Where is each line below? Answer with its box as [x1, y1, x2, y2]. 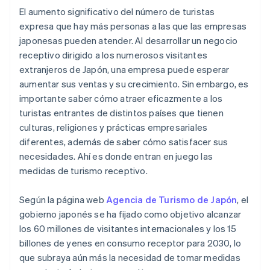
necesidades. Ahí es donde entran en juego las [19, 150, 213, 163]
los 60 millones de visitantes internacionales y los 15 [19, 222, 236, 235]
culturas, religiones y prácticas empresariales [19, 121, 208, 134]
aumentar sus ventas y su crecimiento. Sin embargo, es [19, 78, 249, 90]
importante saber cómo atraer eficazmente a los [19, 92, 223, 105]
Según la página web [19, 193, 106, 206]
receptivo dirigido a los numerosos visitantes [19, 49, 207, 61]
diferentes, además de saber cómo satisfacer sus [19, 136, 228, 148]
